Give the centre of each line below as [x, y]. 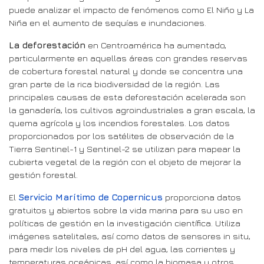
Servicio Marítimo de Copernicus [90, 197]
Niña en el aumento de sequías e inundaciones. [108, 22]
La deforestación [47, 45]
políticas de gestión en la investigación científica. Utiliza [125, 223]
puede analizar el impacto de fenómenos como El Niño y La [131, 9]
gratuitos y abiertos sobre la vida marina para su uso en [126, 210]
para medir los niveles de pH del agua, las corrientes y [122, 249]
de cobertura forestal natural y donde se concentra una [126, 71]
